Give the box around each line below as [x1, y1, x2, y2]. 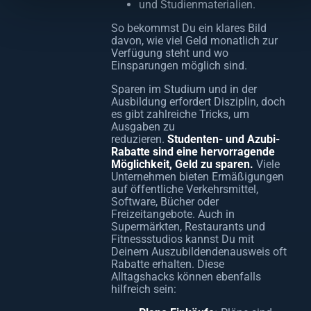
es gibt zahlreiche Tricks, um [111, 108, 249, 121]
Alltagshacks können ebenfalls [111, 270, 261, 283]
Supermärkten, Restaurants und [111, 220, 265, 233]
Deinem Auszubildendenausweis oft [111, 245, 287, 258]
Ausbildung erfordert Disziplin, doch [111, 95, 285, 108]
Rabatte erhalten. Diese [111, 258, 224, 271]
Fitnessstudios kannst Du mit [111, 233, 254, 246]
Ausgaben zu [111, 120, 175, 133]
